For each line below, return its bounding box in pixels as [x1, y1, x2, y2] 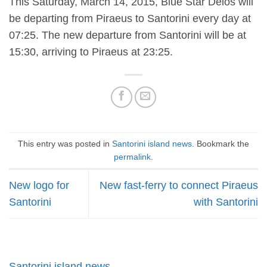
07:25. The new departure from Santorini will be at [9, 29, 246, 42]
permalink [114, 151, 151, 162]
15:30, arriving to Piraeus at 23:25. [9, 46, 173, 58]
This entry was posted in [18, 138, 112, 148]
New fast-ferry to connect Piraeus [100, 179, 258, 192]
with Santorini [194, 196, 258, 209]
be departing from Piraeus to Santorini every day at [9, 13, 251, 25]
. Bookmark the [192, 138, 249, 148]
